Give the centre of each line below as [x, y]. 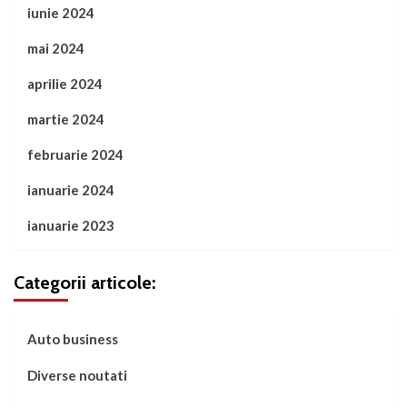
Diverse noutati [77, 376]
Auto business [73, 339]
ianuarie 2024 [71, 190]
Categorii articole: [84, 283]
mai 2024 [56, 49]
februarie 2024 [75, 155]
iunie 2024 [61, 13]
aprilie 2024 [65, 84]
